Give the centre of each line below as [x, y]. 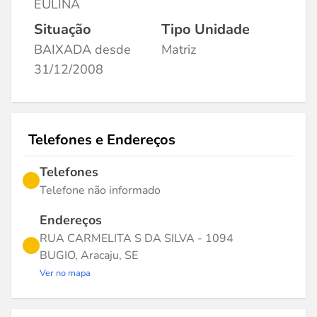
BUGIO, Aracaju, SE [89, 255]
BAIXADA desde [82, 50]
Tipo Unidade [206, 29]
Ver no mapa [65, 273]
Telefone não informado [100, 190]
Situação [63, 29]
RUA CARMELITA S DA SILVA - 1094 [137, 238]
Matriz [179, 50]
